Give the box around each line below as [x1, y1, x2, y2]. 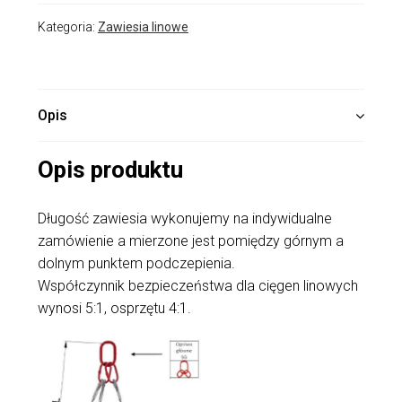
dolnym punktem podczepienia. [37, 254, 235, 272]
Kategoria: [37, 20, 98, 35]
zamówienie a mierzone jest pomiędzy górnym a [37, 232, 344, 249]
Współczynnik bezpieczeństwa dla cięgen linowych [37, 276, 358, 294]
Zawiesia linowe [97, 20, 188, 35]
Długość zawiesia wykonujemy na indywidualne [37, 209, 332, 227]
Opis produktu [37, 156, 183, 184]
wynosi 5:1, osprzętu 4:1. [37, 299, 191, 317]
